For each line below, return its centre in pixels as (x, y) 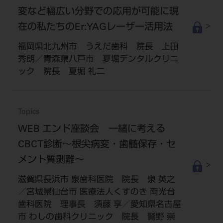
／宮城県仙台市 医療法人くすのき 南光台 (96, 193)
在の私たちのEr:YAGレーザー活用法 (95, 28)
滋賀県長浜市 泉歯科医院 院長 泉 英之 (96, 180)
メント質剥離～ (51, 160)
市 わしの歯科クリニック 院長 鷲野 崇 (96, 218)
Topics (28, 112)
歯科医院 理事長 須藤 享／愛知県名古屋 (99, 205)
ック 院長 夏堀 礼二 (61, 72)
